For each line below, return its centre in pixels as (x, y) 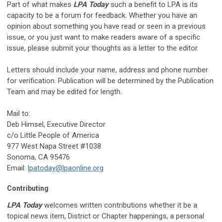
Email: (17, 168)
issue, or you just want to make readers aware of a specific (104, 37)
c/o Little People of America (53, 135)
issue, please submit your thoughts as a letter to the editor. (103, 48)
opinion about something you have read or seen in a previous (106, 26)
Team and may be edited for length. (64, 91)
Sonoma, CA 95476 (38, 157)
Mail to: (19, 113)
